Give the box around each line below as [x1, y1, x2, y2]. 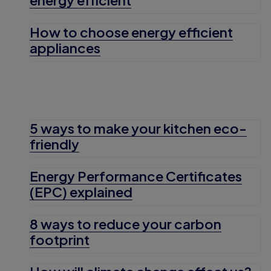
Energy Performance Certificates [30, 168, 242, 185]
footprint [30, 231, 90, 249]
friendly [30, 135, 79, 152]
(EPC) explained [30, 183, 132, 201]
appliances [30, 39, 100, 56]
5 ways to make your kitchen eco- [30, 119, 247, 137]
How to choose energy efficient [30, 23, 233, 41]
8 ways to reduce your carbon [30, 215, 221, 233]
